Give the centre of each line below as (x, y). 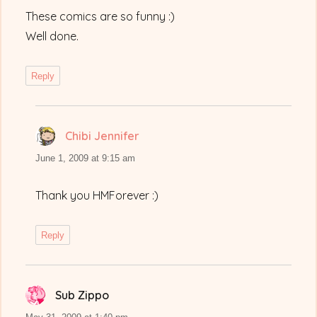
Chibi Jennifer (103, 136)
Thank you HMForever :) (97, 196)
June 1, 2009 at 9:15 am (86, 158)
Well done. (52, 36)
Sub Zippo (82, 295)
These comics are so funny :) (100, 17)
